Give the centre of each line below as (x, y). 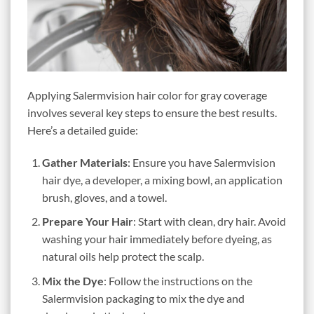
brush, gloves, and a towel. (104, 197)
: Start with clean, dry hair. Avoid (209, 221)
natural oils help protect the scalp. (123, 257)
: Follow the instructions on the (178, 280)
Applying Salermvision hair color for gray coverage (147, 95)
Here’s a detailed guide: (83, 130)
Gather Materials (84, 162)
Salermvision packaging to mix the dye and (143, 298)
